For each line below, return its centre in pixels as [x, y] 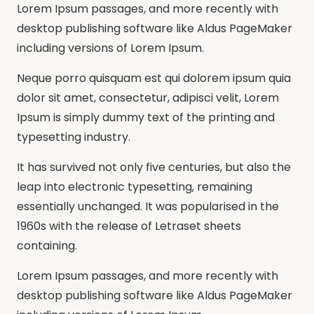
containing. [47, 245]
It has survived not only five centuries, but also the [154, 167]
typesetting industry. [74, 137]
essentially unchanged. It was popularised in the [148, 206]
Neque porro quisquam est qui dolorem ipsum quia [154, 78]
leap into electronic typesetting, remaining [135, 186]
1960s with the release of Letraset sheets [129, 226]
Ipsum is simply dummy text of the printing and [146, 117]
